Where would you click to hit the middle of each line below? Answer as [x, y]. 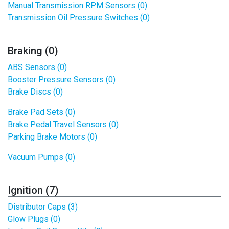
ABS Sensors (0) [37, 67]
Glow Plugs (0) [34, 219]
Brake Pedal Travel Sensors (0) [63, 124]
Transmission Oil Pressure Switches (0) [79, 18]
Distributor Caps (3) [43, 207]
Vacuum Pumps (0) [41, 157]
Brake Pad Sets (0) [41, 112]
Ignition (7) [33, 190]
